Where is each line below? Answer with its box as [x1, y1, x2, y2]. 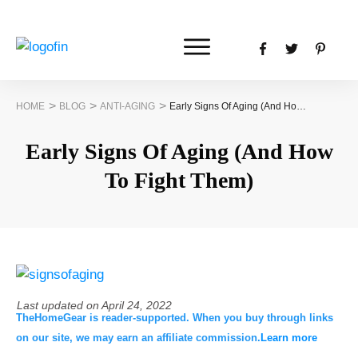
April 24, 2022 [101, 299, 172, 312]
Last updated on [17, 299, 101, 312]
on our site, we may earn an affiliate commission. [16, 332, 261, 344]
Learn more [261, 332, 317, 344]
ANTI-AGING [100, 101, 155, 112]
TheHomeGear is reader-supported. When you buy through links [16, 312, 333, 324]
